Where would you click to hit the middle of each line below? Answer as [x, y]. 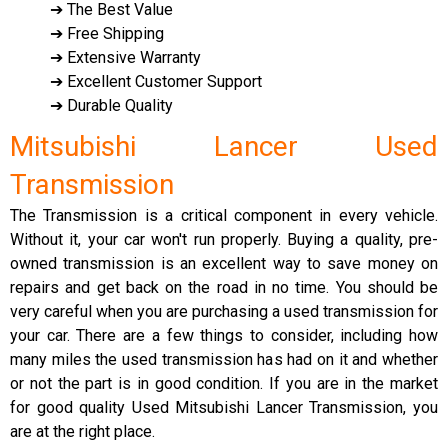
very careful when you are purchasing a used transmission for [224, 311]
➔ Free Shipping [107, 33]
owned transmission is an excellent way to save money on [224, 263]
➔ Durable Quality [111, 105]
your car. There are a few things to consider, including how [224, 335]
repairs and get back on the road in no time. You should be [224, 287]
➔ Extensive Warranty [125, 57]
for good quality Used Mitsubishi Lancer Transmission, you [224, 407]
